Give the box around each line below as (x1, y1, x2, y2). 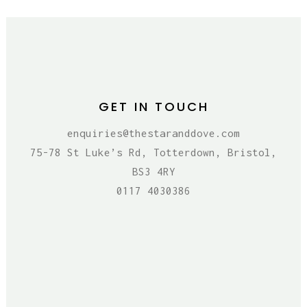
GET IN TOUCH (98, 97, 209, 115)
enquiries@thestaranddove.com (67, 126, 240, 139)
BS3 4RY (132, 164, 175, 177)
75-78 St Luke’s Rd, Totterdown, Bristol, (30, 145, 277, 158)
